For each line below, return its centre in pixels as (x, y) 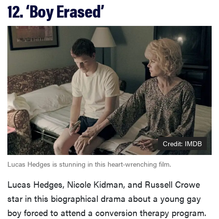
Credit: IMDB (182, 143)
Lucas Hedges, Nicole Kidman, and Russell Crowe (104, 184)
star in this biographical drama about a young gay (104, 198)
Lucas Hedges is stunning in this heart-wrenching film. (89, 164)
